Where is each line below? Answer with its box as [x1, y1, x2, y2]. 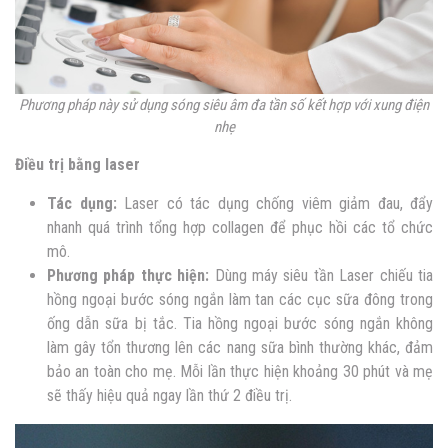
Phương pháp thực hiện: [47, 265, 215, 285]
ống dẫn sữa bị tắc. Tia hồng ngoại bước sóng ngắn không [47, 313, 433, 333]
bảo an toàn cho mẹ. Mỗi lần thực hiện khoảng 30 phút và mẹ [47, 361, 433, 381]
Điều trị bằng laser [15, 154, 144, 174]
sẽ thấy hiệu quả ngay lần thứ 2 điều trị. [47, 385, 296, 405]
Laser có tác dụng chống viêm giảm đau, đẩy [124, 193, 433, 213]
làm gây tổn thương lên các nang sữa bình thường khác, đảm [47, 337, 433, 357]
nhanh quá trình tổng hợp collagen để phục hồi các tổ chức [47, 217, 433, 237]
